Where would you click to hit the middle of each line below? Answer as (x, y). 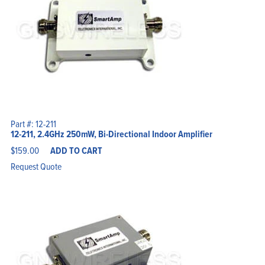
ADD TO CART (76, 150)
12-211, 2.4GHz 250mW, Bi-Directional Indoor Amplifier (111, 134)
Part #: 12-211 (33, 123)
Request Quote (36, 166)
